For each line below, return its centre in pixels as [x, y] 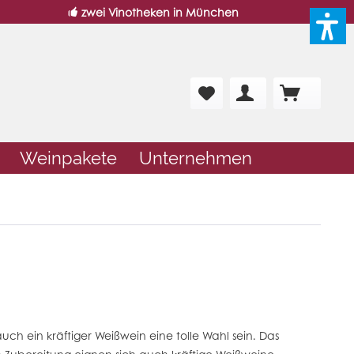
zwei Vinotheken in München [160, 12]
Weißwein [121, 335]
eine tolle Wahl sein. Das [213, 335]
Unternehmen [196, 158]
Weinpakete [68, 158]
